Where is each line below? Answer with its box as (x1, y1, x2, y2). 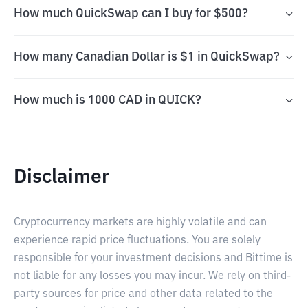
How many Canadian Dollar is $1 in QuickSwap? (14, 51, 280, 63)
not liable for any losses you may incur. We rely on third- (14, 271, 291, 282)
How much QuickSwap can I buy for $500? (14, 8, 248, 20)
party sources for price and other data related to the (14, 289, 273, 300)
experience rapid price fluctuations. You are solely (14, 235, 261, 246)
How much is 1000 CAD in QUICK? (14, 94, 201, 107)
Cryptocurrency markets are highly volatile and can (14, 217, 267, 228)
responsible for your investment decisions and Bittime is (14, 253, 293, 264)
